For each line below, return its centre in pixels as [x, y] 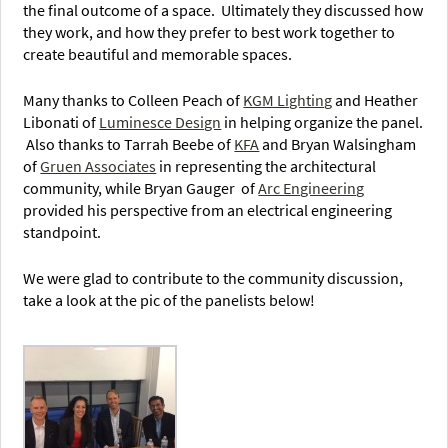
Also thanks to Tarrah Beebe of [129, 144]
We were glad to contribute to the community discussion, [213, 278]
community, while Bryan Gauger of [141, 188]
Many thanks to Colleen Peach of [133, 100]
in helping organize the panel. [322, 122]
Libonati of [61, 122]
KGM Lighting [288, 100]
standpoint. [62, 232]
